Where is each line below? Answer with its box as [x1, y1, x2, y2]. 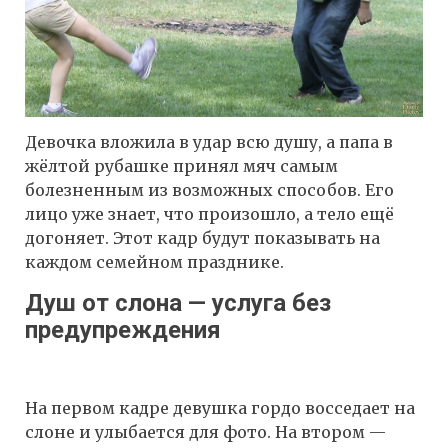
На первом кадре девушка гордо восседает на [25, 398, 415, 419]
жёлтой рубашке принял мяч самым [25, 155, 338, 176]
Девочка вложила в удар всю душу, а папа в [25, 131, 393, 152]
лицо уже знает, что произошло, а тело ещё [25, 203, 394, 224]
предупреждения [25, 315, 221, 344]
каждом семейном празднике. [25, 251, 284, 272]
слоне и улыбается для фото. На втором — [25, 422, 386, 443]
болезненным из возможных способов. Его [25, 179, 394, 200]
